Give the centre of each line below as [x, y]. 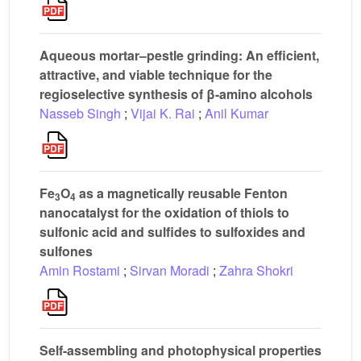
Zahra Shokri [256, 270]
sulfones [66, 251]
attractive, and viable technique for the [156, 75]
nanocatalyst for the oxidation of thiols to [164, 212]
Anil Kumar [237, 113]
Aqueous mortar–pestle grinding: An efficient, [179, 55]
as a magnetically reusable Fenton [182, 193]
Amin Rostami [80, 270]
